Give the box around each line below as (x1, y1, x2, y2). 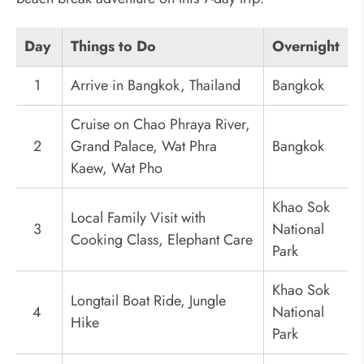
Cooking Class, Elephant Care (71, 229, 253, 251)
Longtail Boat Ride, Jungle (71, 290, 226, 312)
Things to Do (71, 36, 156, 58)
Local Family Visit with (71, 207, 206, 229)
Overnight (272, 36, 340, 58)
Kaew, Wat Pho (71, 158, 162, 180)
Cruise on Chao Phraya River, (71, 114, 250, 136)
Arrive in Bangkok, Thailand (71, 75, 240, 97)
